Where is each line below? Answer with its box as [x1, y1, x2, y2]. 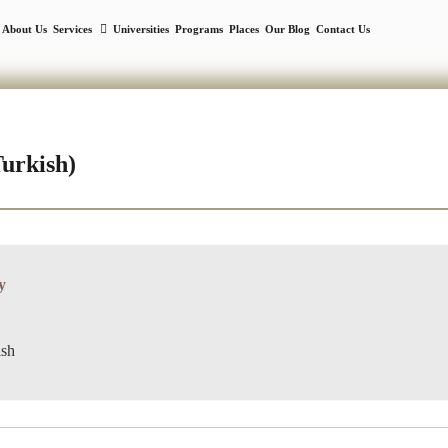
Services [52, 23, 95, 35]
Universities [112, 23, 169, 35]
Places [228, 23, 259, 35]
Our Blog [264, 23, 310, 35]
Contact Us [315, 23, 370, 35]
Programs [174, 23, 223, 35]
